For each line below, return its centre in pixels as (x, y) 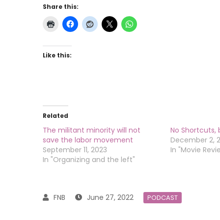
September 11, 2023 (75, 150)
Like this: (57, 55)
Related (55, 116)
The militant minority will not (92, 130)
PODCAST (163, 198)
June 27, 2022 (110, 198)
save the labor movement (88, 140)
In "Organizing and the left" (89, 160)
